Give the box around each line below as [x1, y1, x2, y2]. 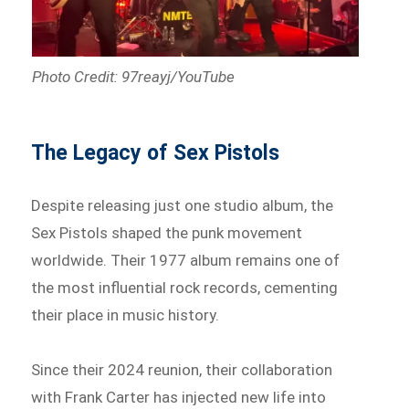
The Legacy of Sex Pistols [31, 141, 280, 166]
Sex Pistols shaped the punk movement [31, 224, 303, 243]
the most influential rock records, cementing [31, 278, 339, 298]
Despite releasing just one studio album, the [31, 196, 334, 215]
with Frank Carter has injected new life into [31, 387, 327, 406]
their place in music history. [31, 306, 220, 325]
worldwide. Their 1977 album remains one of [31, 251, 341, 270]
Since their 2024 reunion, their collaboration [31, 360, 333, 379]
